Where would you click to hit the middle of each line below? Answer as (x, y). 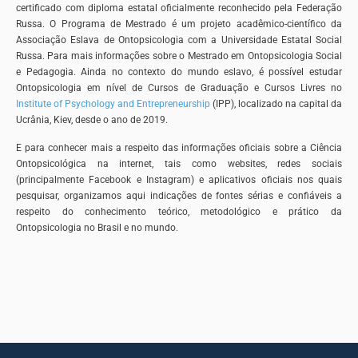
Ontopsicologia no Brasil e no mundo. (98, 227)
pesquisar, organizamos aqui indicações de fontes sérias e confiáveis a (179, 195)
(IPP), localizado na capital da (276, 104)
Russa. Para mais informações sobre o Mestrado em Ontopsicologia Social (179, 56)
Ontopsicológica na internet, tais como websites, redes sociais (179, 163)
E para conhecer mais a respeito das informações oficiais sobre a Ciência (179, 147)
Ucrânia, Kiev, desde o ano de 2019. (93, 120)
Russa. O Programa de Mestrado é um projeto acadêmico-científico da (179, 24)
